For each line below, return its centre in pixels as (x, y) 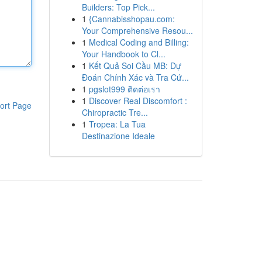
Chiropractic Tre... (115, 112)
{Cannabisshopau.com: (132, 19)
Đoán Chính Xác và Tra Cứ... (135, 77)
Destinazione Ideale (118, 136)
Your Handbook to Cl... (123, 54)
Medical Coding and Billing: (139, 42)
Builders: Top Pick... (118, 7)
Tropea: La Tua (117, 124)
